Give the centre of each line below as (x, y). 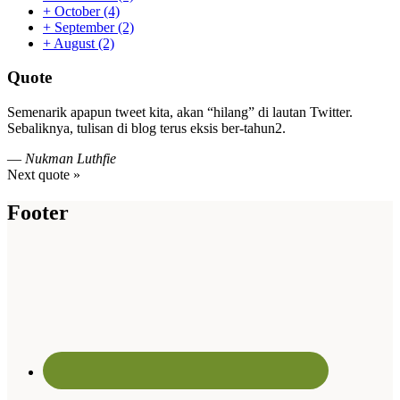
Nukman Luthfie (71, 159)
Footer (38, 212)
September (84, 27)
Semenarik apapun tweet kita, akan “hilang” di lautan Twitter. (180, 112)
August (75, 43)
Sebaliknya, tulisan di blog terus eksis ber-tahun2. (146, 129)
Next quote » (44, 175)
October (77, 11)
